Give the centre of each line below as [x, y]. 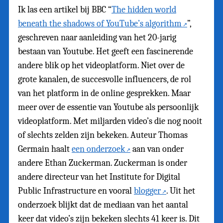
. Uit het [181, 191]
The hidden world [144, 9]
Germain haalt [45, 149]
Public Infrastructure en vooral [76, 191]
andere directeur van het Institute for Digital [99, 177]
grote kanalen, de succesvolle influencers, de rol [105, 79]
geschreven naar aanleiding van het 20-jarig [97, 37]
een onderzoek [98, 149]
